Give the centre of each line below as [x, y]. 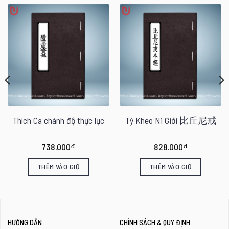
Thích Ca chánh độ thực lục [59, 120]
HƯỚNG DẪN [25, 222]
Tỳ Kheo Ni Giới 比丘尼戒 [170, 120]
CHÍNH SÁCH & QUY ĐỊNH [155, 222]
